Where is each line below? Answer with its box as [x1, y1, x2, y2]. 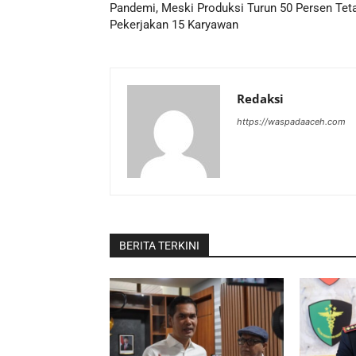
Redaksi [237, 90, 284, 106]
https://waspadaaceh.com [237, 115, 346, 127]
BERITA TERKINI [119, 238, 199, 252]
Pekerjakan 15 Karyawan [110, 17, 238, 32]
